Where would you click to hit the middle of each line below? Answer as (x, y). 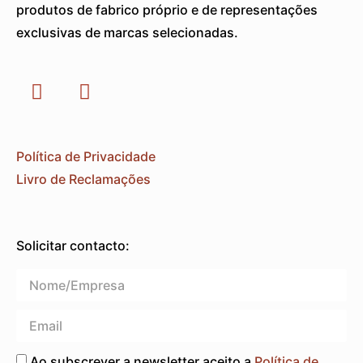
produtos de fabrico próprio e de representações (167, 10)
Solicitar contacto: (73, 246)
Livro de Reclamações (83, 179)
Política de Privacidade (86, 156)
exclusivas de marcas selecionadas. (127, 33)
